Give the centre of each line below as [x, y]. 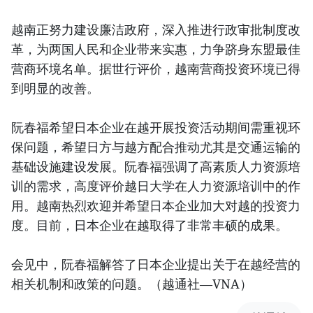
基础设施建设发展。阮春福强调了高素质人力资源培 [156, 167]
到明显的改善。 [55, 88]
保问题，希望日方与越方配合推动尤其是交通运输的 [156, 147]
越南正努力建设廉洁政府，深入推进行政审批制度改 [156, 30]
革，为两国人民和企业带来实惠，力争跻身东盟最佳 [156, 49]
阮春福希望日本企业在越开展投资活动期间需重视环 [156, 128]
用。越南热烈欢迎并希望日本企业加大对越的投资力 [156, 206]
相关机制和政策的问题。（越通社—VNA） [132, 284]
